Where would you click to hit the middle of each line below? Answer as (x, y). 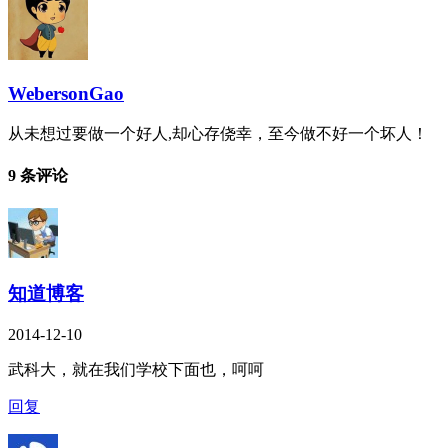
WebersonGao (66, 93)
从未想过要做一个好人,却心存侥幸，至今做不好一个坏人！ (218, 133)
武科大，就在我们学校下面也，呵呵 (136, 369)
